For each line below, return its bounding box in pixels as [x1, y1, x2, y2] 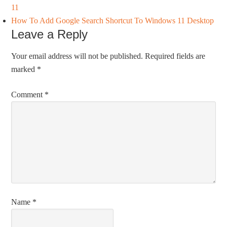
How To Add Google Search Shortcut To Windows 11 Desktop [11, 16, 214, 25]
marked [11, 64, 37, 73]
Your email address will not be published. [11, 51, 143, 60]
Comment [11, 90, 45, 99]
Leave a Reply [11, 27, 88, 41]
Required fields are [145, 51, 206, 60]
